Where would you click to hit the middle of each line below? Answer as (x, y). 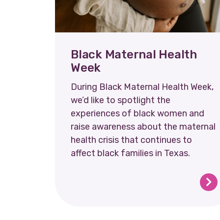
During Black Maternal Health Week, (142, 87)
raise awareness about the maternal (143, 126)
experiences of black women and (137, 113)
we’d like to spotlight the (121, 100)
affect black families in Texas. (130, 153)
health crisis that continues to (131, 140)
